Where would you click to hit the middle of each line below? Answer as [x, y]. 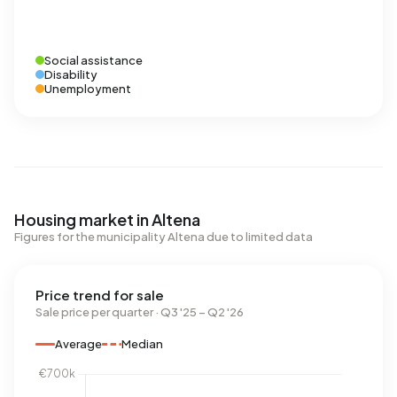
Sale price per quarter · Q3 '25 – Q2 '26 [140, 312]
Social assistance [93, 60]
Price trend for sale [100, 295]
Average [78, 344]
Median [142, 344]
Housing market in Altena [107, 219]
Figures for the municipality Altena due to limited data [163, 237]
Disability [71, 74]
